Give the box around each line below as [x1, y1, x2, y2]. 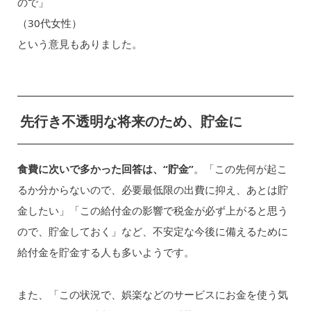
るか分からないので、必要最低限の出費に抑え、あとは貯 [17, 183, 288, 197]
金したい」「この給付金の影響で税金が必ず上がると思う [17, 203, 288, 218]
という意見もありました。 [17, 37, 142, 51]
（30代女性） [17, 16, 82, 31]
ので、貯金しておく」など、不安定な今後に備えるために [17, 224, 288, 239]
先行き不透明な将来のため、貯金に [19, 111, 242, 131]
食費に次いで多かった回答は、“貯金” [17, 162, 194, 176]
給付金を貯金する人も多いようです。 [17, 245, 194, 260]
